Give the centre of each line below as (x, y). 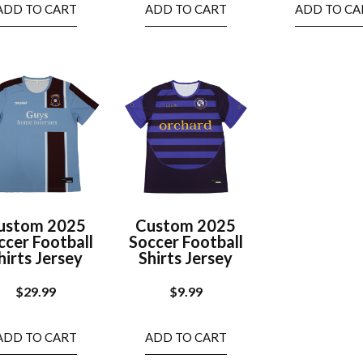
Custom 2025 (186, 225)
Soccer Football (186, 241)
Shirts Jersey (186, 257)
